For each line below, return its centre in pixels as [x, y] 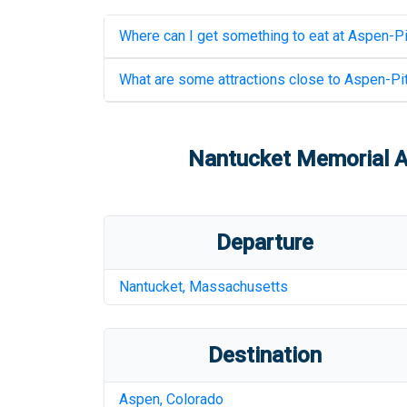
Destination [265, 355]
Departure [265, 243]
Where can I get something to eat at [233, 36]
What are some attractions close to [232, 79]
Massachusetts [238, 287]
